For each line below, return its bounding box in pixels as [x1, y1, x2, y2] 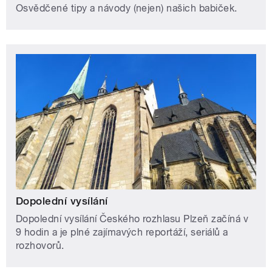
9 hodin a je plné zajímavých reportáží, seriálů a [16, 226, 228, 239]
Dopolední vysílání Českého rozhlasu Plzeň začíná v [16, 213, 249, 225]
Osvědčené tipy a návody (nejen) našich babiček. [16, 2, 237, 14]
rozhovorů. [16, 240, 64, 252]
